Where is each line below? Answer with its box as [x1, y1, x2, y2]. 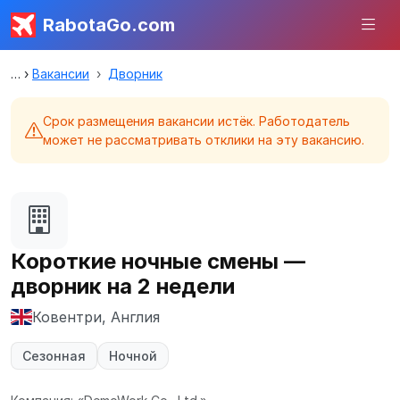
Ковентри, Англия [32, 308, 160, 326]
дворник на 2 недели [11, 273, 235, 299]
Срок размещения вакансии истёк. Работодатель [43, 113, 350, 129]
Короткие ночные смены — [11, 248, 305, 274]
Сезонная [22, 348, 86, 363]
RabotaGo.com [43, 14, 175, 36]
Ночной [109, 348, 157, 363]
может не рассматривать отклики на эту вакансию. [43, 132, 364, 147]
